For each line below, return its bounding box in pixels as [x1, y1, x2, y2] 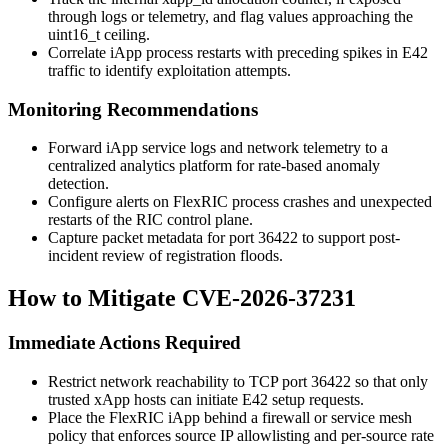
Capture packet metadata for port [48, 229, 258, 247]
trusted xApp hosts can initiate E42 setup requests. [48, 390, 364, 408]
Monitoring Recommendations [8, 98, 258, 120]
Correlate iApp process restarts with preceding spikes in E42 [48, 43, 428, 61]
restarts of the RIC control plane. [48, 211, 253, 229]
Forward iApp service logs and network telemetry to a [48, 139, 388, 157]
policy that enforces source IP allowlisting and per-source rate [48, 426, 434, 444]
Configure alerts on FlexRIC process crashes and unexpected [48, 193, 432, 211]
